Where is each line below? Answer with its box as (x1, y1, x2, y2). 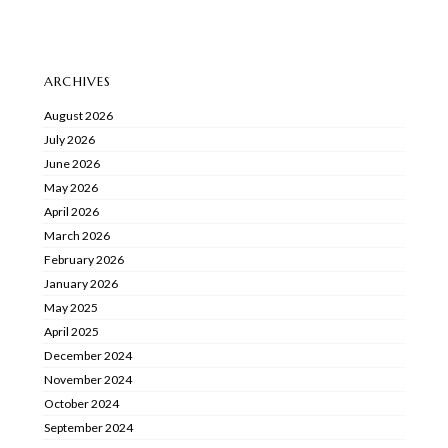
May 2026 (44, 179, 98, 195)
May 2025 (44, 299, 98, 315)
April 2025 (44, 323, 99, 339)
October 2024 (44, 395, 119, 411)
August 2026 (44, 107, 113, 123)
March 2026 (44, 227, 110, 243)
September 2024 (44, 419, 133, 435)
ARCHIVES (44, 72, 112, 90)
